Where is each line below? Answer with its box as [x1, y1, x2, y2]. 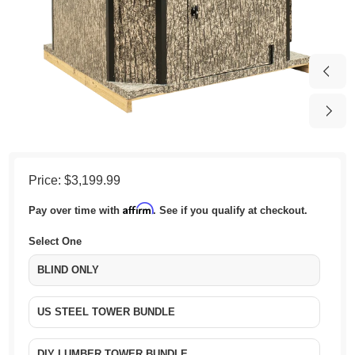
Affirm [123, 201, 154, 215]
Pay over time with [29, 204, 124, 216]
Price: [29, 173, 65, 187]
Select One [29, 235, 82, 247]
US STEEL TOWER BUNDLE [37, 305, 176, 318]
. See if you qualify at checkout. [153, 204, 308, 216]
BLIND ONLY [37, 263, 100, 276]
